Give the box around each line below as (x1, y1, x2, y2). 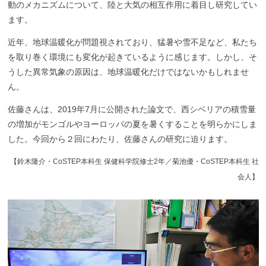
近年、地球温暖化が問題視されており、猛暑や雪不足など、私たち (7, 37, 257, 47)
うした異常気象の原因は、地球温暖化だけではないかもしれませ (7, 66, 249, 77)
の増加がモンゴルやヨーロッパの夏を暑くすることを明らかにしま (7, 119, 257, 129)
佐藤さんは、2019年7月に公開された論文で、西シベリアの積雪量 (7, 104, 256, 114)
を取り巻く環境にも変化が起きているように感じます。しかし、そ (7, 52, 257, 62)
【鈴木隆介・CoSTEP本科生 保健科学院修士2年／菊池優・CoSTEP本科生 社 (9, 157, 259, 166)
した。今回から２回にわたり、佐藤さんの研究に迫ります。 (7, 134, 232, 144)
